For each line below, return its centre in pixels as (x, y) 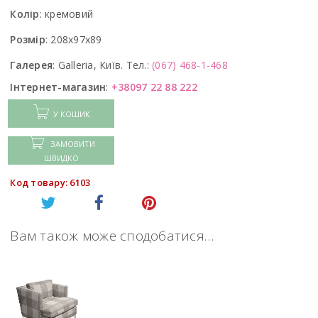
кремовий (69, 14)
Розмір (28, 40)
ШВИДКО (61, 158)
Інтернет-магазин (58, 87)
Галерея (32, 65)
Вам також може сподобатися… (112, 236)
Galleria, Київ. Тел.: (105, 65)
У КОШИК (71, 114)
